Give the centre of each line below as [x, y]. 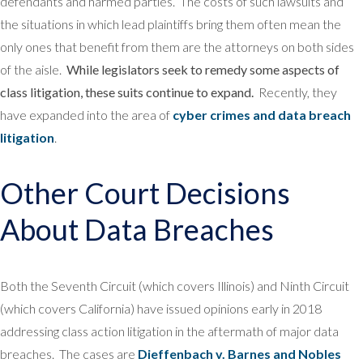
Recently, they [295, 92]
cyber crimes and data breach [262, 114]
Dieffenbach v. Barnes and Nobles [239, 353]
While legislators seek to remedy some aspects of [203, 69]
